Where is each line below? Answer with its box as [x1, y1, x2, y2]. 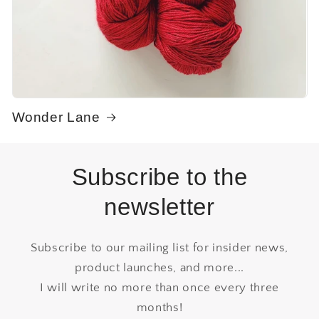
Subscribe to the [71, 163, 248, 190]
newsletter [104, 193, 215, 220]
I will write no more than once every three [40, 281, 279, 294]
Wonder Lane [11, 109, 100, 125]
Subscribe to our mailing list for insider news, [30, 241, 289, 254]
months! [136, 300, 183, 314]
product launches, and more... [74, 261, 245, 274]
